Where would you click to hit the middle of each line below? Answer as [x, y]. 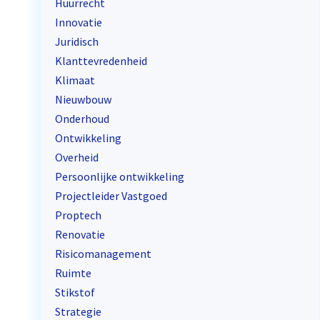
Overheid [77, 157]
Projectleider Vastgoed [111, 195]
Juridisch [77, 41]
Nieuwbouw [84, 99]
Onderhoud [82, 118]
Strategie [79, 311]
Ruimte [74, 272]
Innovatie [79, 22]
